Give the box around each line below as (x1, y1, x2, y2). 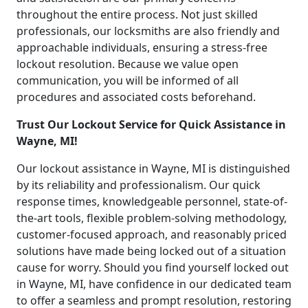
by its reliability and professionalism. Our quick (16, 177, 261, 193)
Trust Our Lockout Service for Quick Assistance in (16, 117, 286, 133)
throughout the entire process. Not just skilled (16, 7, 258, 23)
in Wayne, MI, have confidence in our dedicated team (16, 276, 291, 292)
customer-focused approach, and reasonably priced (16, 227, 287, 243)
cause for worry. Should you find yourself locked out (16, 260, 289, 276)
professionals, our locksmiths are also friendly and (16, 23, 280, 39)
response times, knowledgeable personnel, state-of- (16, 194, 287, 210)
